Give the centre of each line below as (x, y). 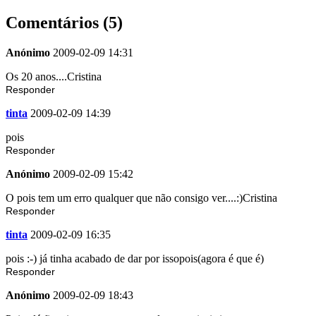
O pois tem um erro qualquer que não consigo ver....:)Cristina (141, 197)
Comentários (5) (64, 22)
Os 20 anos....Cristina (54, 76)
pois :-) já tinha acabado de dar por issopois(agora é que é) (135, 258)
